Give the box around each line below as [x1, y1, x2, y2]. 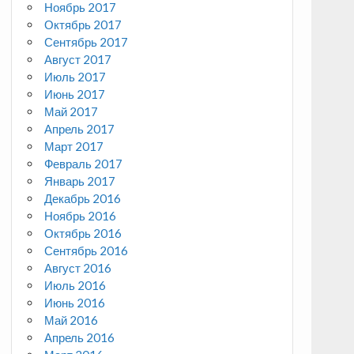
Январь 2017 [44, 174, 116, 189]
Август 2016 [44, 261, 112, 276]
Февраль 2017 [44, 156, 123, 171]
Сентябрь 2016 [44, 243, 129, 258]
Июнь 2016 [44, 296, 106, 311]
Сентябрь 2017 [44, 35, 129, 50]
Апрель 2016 [44, 330, 115, 345]
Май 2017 [44, 104, 99, 119]
